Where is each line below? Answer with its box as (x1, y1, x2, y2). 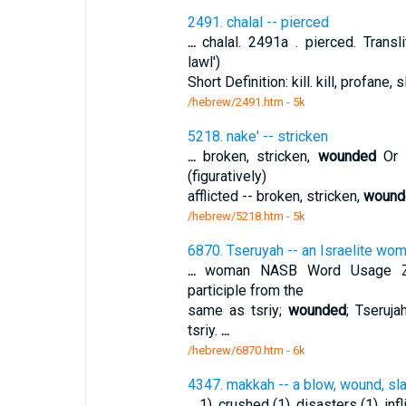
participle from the (187, 282, 304, 299)
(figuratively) (187, 168, 266, 185)
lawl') (187, 53, 220, 71)
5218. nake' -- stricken (187, 128, 328, 145)
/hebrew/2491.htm (187, 95, 284, 109)
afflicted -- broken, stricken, (187, 188, 363, 205)
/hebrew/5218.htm (187, 209, 284, 223)
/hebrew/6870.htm (187, 343, 284, 357)
